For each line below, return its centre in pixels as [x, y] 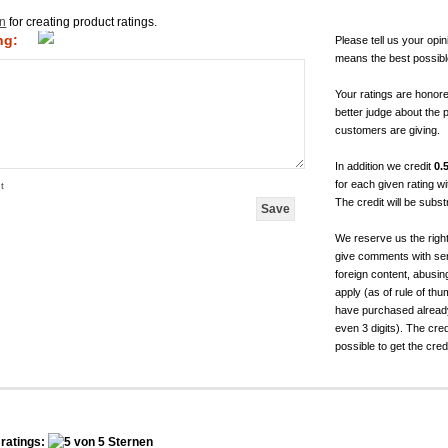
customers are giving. [388, 129]
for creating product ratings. [82, 21]
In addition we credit [385, 165]
